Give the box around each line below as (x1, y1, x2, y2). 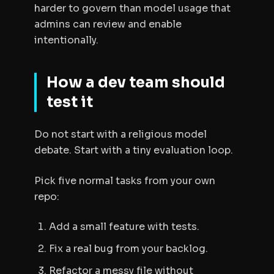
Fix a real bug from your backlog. (49, 242, 208, 255)
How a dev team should (46, 73, 225, 92)
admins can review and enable (34, 18, 182, 31)
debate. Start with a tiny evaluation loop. (34, 144, 233, 157)
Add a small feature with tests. (49, 220, 199, 233)
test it (46, 93, 93, 111)
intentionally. (34, 34, 98, 46)
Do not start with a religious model (34, 128, 207, 141)
